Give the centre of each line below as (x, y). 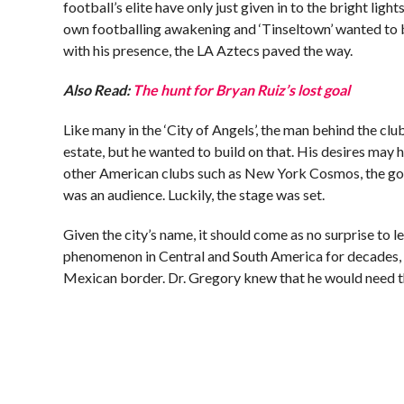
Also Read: (98, 90)
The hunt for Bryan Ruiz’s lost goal (242, 90)
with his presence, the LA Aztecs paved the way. (208, 50)
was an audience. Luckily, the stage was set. (194, 194)
